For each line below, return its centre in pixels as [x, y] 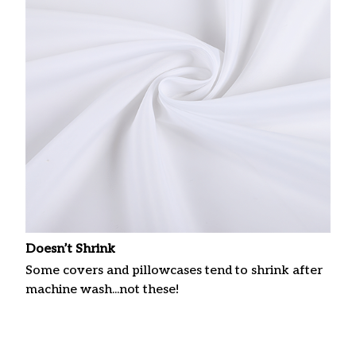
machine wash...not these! [102, 290]
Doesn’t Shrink [70, 249]
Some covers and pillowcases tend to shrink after [174, 271]
